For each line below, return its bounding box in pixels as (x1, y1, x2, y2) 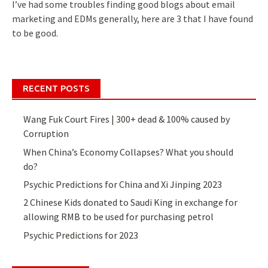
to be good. (12, 27, 58, 39)
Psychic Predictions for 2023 (23, 229, 139, 241)
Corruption (23, 127, 69, 140)
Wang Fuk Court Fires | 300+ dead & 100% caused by (23, 113, 230, 126)
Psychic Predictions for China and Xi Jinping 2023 (23, 178, 223, 191)
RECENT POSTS (23, 83, 90, 94)
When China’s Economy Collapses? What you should (23, 145, 234, 158)
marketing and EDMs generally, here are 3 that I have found (12, 13, 253, 25)
